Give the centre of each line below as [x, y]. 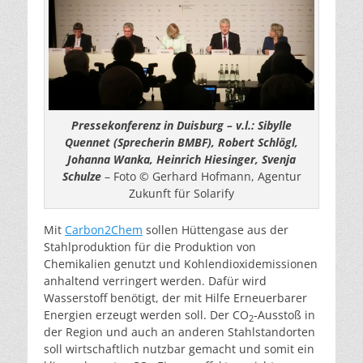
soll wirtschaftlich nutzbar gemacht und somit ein [179, 349]
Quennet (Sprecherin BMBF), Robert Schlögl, [181, 143]
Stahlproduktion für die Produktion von [150, 247]
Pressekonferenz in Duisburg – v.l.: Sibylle [181, 126]
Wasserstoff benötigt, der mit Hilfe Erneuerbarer [175, 298]
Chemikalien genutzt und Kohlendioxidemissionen [181, 264]
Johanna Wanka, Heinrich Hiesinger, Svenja [181, 160]
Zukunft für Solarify [181, 194]
